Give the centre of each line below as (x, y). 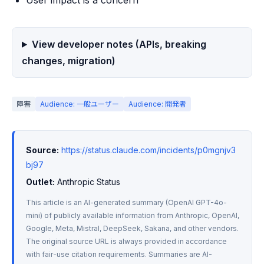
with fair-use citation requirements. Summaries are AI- (119, 254)
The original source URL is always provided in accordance (126, 241)
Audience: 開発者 (157, 104)
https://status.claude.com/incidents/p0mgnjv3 (148, 150)
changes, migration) (69, 61)
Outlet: (40, 182)
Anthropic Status (88, 182)
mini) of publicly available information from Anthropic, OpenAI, (133, 215)
